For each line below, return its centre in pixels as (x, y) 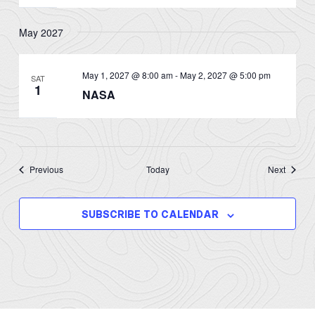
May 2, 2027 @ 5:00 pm (225, 75)
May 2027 (41, 32)
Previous (47, 169)
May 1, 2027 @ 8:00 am (127, 75)
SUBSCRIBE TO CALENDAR (150, 215)
